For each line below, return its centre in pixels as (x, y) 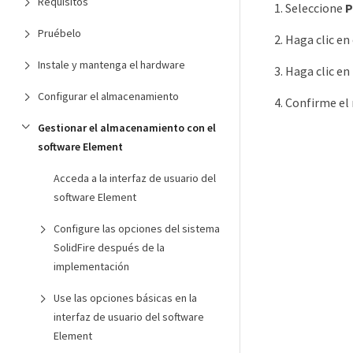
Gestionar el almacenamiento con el (127, 128)
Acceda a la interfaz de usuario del (135, 178)
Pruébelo (59, 33)
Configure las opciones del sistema (137, 229)
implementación (91, 266)
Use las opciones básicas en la (125, 298)
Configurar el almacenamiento (108, 96)
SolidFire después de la (109, 247)
